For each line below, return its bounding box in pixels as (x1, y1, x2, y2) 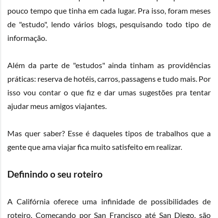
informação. (7, 33, 47, 42)
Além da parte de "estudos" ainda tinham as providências (7, 60, 211, 70)
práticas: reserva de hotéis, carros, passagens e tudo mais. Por (7, 74, 211, 83)
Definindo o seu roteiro (7, 169, 103, 180)
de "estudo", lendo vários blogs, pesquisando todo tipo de (7, 19, 211, 29)
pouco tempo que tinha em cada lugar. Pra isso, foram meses (7, 6, 211, 15)
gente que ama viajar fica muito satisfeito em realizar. (7, 142, 182, 151)
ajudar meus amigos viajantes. (7, 101, 107, 110)
